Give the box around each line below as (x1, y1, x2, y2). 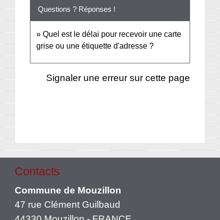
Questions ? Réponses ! (38, 4, 116, 13)
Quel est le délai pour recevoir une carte (43, 29, 182, 38)
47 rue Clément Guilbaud (15, 198, 120, 210)
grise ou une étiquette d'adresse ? (36, 41, 154, 50)
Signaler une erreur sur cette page (46, 72, 190, 83)
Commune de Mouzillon (15, 184, 121, 195)
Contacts (15, 165, 60, 178)
